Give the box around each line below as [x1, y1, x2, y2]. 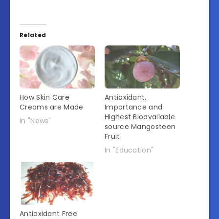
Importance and [105, 102, 163, 112]
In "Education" [105, 145, 154, 155]
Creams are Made [20, 102, 84, 112]
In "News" [20, 115, 51, 126]
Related [20, 30, 46, 39]
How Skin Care [20, 92, 69, 102]
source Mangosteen [105, 121, 176, 131]
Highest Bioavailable [105, 111, 175, 122]
